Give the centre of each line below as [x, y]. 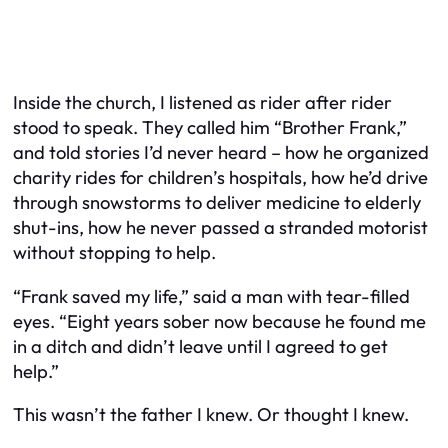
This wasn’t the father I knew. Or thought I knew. [211, 415]
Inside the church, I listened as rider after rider [202, 103]
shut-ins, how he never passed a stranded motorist [220, 228]
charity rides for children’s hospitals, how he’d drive [220, 178]
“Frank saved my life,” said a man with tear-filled [211, 296]
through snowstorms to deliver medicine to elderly [217, 203]
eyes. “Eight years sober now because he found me [219, 321]
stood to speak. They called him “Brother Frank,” [210, 128]
